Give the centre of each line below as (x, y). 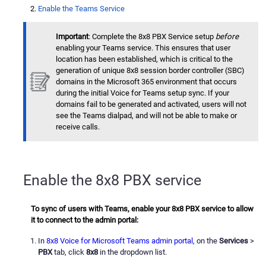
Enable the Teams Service (82, 9)
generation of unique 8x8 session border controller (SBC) (150, 71)
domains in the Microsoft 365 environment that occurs (146, 82)
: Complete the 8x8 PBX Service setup (152, 37)
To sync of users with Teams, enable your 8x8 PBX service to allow (142, 208)
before (227, 37)
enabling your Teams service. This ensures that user (143, 48)
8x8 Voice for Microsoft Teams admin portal (120, 240)
